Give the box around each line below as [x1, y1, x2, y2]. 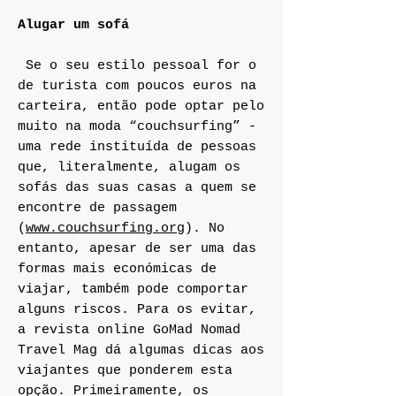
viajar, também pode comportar [18, 282, 248, 297]
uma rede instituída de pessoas [18, 140, 256, 155]
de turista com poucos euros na [18, 79, 256, 94]
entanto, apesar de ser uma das [18, 241, 256, 256]
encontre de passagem [18, 201, 177, 216]
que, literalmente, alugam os [18, 160, 240, 175]
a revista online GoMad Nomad [18, 323, 240, 338]
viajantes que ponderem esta [18, 363, 232, 378]
